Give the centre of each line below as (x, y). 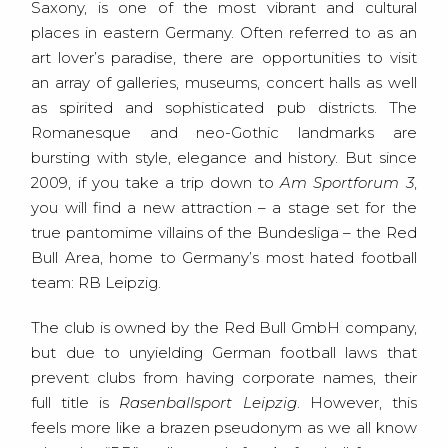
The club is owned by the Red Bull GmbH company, (224, 328)
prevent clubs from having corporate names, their (224, 378)
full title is (75, 403)
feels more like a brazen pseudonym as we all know (224, 428)
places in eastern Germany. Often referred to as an (224, 33)
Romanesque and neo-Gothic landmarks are (224, 133)
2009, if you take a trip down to (156, 183)
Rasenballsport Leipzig (208, 403)
